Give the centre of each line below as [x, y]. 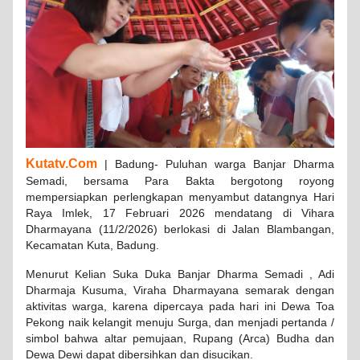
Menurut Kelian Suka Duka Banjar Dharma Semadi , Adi [180, 275]
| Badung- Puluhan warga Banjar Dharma [216, 165]
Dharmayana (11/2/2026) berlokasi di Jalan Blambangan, [180, 230]
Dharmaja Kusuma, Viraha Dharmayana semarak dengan [180, 291]
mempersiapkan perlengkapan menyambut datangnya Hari [180, 198]
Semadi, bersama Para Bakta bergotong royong [180, 182]
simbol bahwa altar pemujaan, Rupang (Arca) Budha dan [180, 339]
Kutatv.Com [61, 164]
